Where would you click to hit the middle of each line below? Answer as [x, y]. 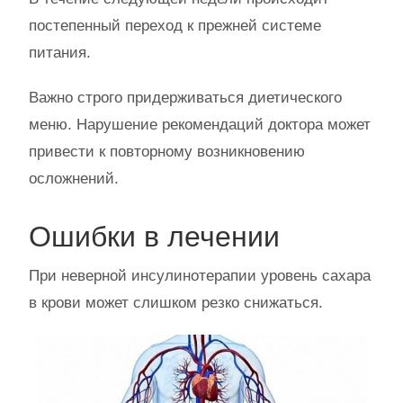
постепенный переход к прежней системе [175, 25]
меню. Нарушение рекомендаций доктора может [200, 124]
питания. [60, 52]
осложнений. [74, 178]
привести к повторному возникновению [167, 151]
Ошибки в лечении [154, 236]
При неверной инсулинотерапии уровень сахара [200, 275]
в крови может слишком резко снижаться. [176, 302]
